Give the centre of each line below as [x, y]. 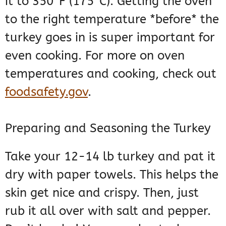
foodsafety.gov [46, 92]
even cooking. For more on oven [95, 56]
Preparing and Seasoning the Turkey [108, 128]
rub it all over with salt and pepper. [108, 211]
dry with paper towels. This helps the [112, 175]
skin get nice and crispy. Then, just [102, 193]
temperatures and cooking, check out [111, 74]
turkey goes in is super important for [110, 38]
